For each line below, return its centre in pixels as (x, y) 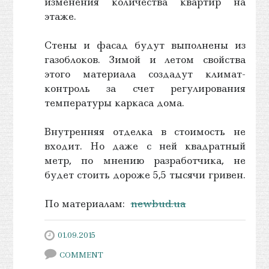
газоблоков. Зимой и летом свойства (145, 59)
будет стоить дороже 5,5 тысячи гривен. (145, 174)
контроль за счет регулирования (145, 88)
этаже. (60, 16)
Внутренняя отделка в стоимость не (145, 131)
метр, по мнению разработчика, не (145, 160)
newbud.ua (158, 203)
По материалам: (87, 203)
